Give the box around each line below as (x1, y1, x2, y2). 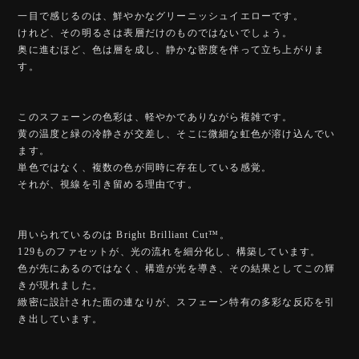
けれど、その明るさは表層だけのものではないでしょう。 (18, 26, 293, 38)
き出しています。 (18, 313, 103, 325)
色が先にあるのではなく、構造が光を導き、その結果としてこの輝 (18, 262, 336, 274)
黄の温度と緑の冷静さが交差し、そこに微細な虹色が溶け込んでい (18, 127, 336, 139)
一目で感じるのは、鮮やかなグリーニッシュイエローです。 (18, 10, 304, 22)
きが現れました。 (18, 279, 103, 291)
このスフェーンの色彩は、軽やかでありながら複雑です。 (18, 111, 293, 123)
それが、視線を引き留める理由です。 (18, 178, 198, 190)
